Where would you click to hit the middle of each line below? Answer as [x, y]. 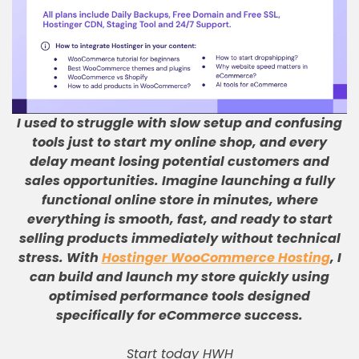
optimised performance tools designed [179, 296]
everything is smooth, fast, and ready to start [179, 219]
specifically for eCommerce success [177, 315]
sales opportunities [89, 181]
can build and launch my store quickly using [179, 277]
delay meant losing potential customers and [179, 161]
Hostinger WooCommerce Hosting [216, 258]
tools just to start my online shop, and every [179, 142]
